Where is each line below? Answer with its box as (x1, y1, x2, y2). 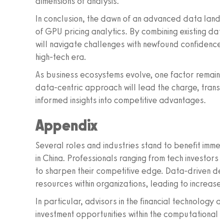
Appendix (35, 116, 98, 135)
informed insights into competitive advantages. (35, 95, 206, 106)
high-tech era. (35, 52, 86, 62)
